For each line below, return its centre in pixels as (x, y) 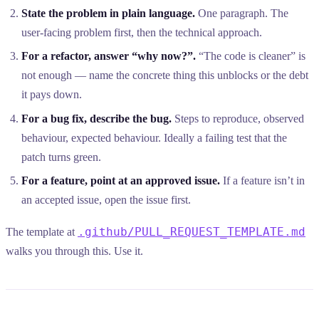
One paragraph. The (242, 14)
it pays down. (52, 95)
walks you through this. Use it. (74, 251)
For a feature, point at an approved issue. (121, 181)
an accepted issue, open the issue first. (106, 200)
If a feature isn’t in (263, 181)
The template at (42, 231)
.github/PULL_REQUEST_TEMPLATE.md (192, 231)
